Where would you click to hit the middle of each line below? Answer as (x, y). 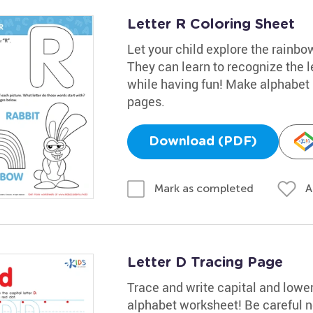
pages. (146, 101)
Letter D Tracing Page (205, 263)
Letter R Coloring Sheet (211, 24)
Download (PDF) (203, 141)
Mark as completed (204, 188)
